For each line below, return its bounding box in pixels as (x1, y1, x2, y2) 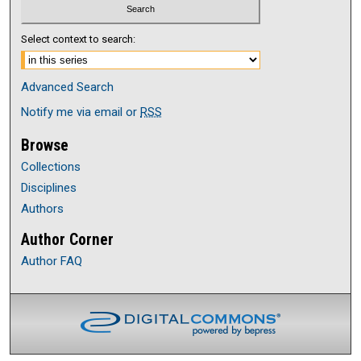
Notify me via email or (21, 105, 141, 120)
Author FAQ (21, 254, 83, 269)
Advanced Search (21, 80, 114, 95)
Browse (21, 136, 69, 156)
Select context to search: (21, 33, 136, 46)
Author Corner (21, 230, 114, 250)
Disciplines (21, 180, 77, 196)
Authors (21, 201, 64, 217)
